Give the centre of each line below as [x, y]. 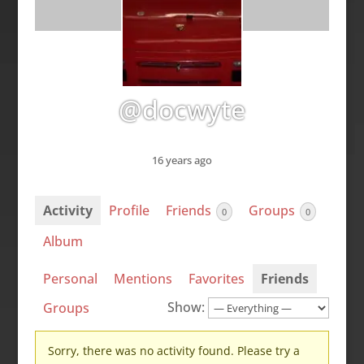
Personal [70, 278]
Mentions [143, 278]
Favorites [216, 278]
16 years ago [182, 160]
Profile [129, 211]
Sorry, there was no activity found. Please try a [173, 350]
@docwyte [182, 109]
